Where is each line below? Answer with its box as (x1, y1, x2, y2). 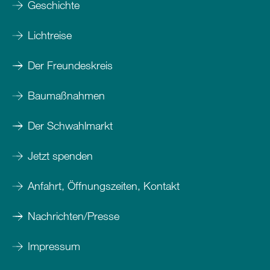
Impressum (28, 239, 83, 253)
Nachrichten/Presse (28, 209, 119, 223)
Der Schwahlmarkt (28, 119, 113, 133)
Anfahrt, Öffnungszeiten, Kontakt (28, 179, 180, 193)
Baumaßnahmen (28, 89, 105, 102)
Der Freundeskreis (28, 58, 113, 72)
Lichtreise (28, 28, 72, 42)
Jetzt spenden (28, 149, 93, 163)
